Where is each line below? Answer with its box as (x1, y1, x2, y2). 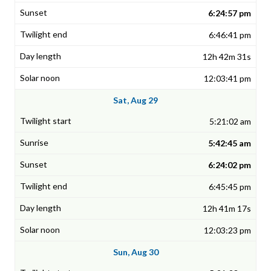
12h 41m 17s (203, 203, 251, 214)
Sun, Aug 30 (113, 247, 158, 258)
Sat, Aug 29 (113, 95, 158, 106)
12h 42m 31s (203, 51, 251, 62)
